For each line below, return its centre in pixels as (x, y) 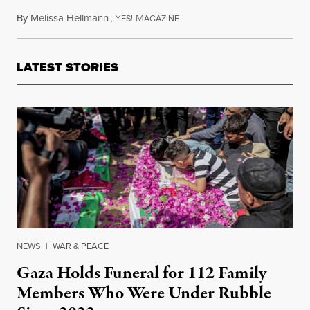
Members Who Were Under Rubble (144, 293)
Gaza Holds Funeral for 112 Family (142, 273)
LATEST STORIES (67, 67)
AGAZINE (162, 19)
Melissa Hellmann (70, 18)
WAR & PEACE (81, 246)
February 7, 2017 (214, 18)
